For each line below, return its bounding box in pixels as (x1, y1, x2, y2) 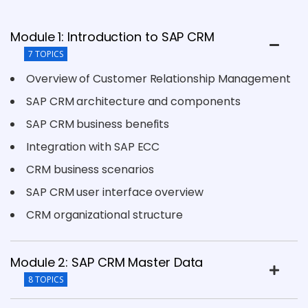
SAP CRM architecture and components (26, 93, 241, 109)
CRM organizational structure (26, 206, 184, 223)
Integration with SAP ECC (26, 138, 160, 155)
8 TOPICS (28, 274, 63, 285)
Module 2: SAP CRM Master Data (10, 254, 203, 271)
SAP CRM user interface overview (26, 184, 203, 200)
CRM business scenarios (26, 161, 154, 177)
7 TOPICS (28, 48, 63, 60)
